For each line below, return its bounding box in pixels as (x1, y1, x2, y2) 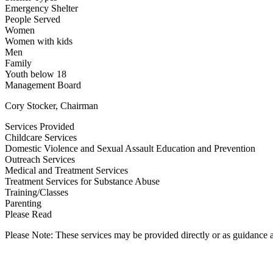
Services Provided (5, 121, 74, 132)
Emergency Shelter (5, 3, 78, 13)
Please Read (5, 209, 52, 219)
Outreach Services (5, 154, 75, 165)
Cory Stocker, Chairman (5, 101, 98, 111)
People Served (5, 14, 60, 24)
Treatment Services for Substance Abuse (5, 176, 160, 186)
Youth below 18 (5, 69, 66, 79)
